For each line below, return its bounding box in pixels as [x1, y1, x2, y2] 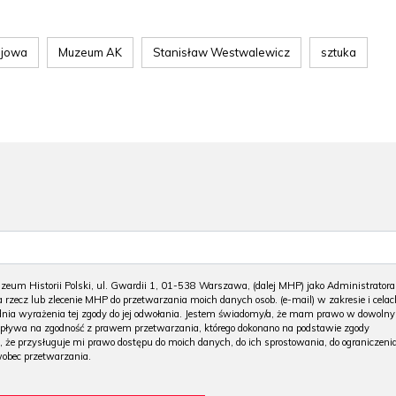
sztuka [321, 45, 356, 59]
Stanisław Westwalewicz [153, 45, 290, 59]
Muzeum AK [58, 45, 122, 59]
